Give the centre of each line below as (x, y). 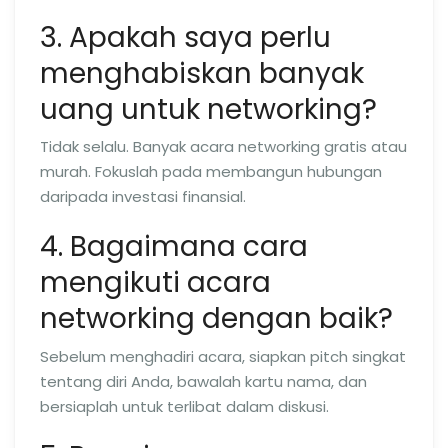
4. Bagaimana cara (174, 246)
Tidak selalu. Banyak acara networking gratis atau (223, 146)
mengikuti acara (155, 282)
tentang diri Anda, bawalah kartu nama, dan (203, 381)
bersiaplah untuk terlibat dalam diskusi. (184, 406)
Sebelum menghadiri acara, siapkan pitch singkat (223, 356)
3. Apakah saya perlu (185, 37)
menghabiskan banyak (202, 73)
